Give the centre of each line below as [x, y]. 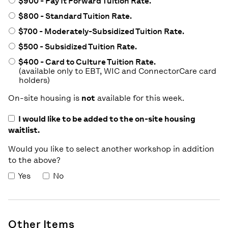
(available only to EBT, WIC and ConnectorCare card [118, 71]
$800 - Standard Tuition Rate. [74, 16]
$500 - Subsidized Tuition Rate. [77, 46]
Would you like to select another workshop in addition [111, 149]
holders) [34, 80]
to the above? [34, 160]
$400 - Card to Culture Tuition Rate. [86, 62]
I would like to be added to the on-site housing [107, 119]
